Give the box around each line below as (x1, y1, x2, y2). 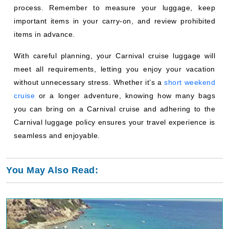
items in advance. (14, 30, 75, 39)
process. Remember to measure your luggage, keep (14, 4, 215, 12)
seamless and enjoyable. (14, 131, 100, 140)
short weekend (164, 78, 216, 87)
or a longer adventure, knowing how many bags (35, 91, 215, 100)
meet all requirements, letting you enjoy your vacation (14, 65, 215, 74)
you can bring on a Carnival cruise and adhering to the (14, 105, 215, 113)
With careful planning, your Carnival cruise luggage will (14, 52, 215, 60)
